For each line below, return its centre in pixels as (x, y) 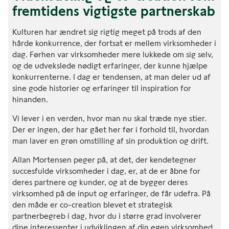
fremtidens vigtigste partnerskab (114, 11)
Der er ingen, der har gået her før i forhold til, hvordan (111, 129)
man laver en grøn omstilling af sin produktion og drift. (110, 141)
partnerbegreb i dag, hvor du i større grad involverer (107, 216)
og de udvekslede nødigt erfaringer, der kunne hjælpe (110, 65)
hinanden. (30, 99)
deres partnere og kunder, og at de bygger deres (100, 182)
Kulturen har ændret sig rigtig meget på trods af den (107, 32)
